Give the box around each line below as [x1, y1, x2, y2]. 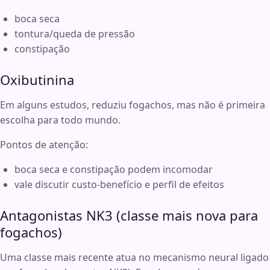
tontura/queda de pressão [14, 27, 135, 41]
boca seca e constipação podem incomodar [14, 163, 213, 177]
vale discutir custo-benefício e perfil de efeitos [14, 178, 224, 192]
